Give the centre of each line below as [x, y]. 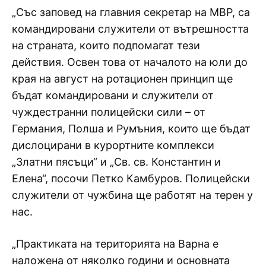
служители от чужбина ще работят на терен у [132, 195]
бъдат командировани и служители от [113, 95]
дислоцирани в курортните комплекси [113, 145]
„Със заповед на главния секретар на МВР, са [131, 12]
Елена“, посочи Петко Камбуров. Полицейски [131, 178]
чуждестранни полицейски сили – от [109, 112]
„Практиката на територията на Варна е [115, 243]
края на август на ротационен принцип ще [122, 78]
